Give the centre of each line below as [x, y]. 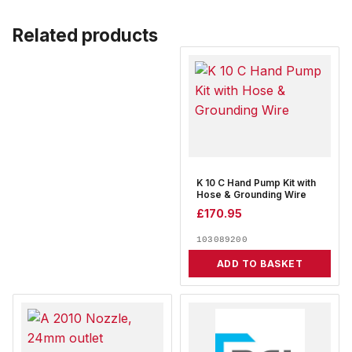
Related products [85, 35]
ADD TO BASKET [260, 264]
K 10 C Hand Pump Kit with [256, 183]
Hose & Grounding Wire [251, 195]
